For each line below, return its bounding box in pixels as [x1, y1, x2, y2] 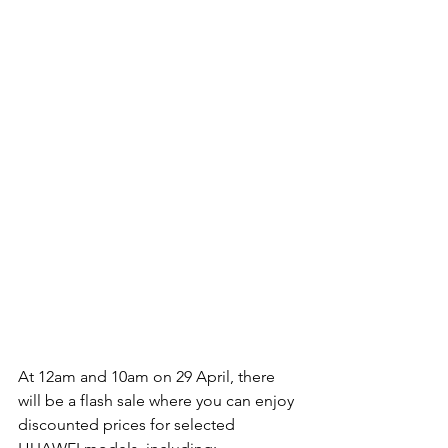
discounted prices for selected [18, 415, 239, 435]
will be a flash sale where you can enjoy [18, 391, 298, 411]
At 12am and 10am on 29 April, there [18, 367, 279, 387]
